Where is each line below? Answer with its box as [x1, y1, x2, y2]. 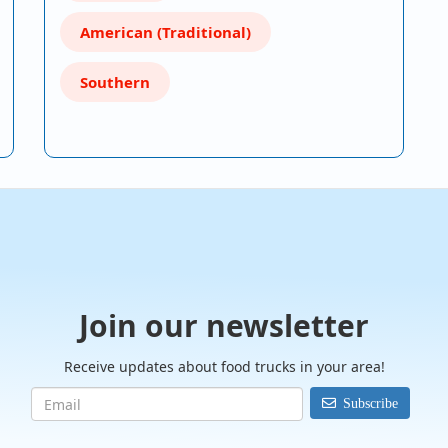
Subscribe [342, 396, 398, 410]
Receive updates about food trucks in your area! [63, 357, 385, 376]
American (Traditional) [80, 22, 251, 42]
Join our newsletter [79, 305, 369, 346]
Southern [80, 72, 150, 92]
